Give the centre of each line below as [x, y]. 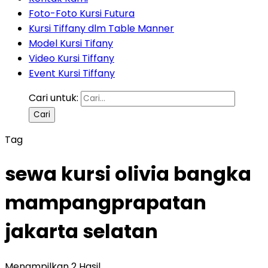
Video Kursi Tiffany [71, 58]
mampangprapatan [106, 203]
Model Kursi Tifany [71, 43]
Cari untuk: [54, 98]
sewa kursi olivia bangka [128, 174]
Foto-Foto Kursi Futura [82, 13]
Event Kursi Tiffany [72, 73]
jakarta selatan [81, 232]
